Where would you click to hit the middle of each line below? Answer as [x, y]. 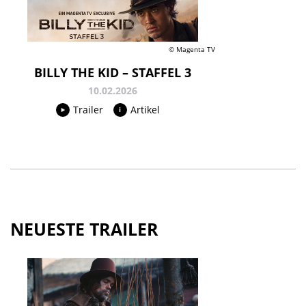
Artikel [145, 110]
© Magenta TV [192, 50]
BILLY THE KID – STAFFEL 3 [113, 73]
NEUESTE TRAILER [84, 229]
